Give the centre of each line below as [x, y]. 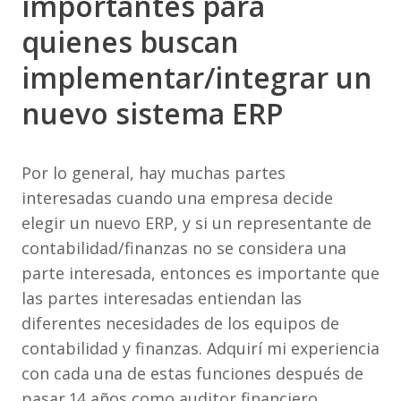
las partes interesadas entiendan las [162, 298]
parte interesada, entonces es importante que [200, 273]
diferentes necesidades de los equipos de [180, 323]
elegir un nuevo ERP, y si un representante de [196, 223]
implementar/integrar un [197, 77]
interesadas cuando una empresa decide [177, 198]
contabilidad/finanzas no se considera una [184, 248]
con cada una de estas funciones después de [192, 373]
